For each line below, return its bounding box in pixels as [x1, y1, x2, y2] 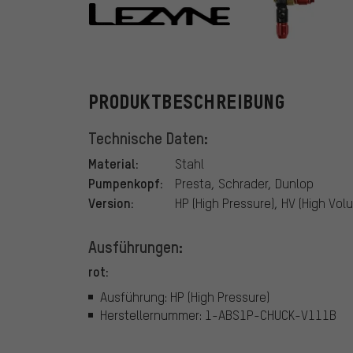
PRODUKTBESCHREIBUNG [88, 91, 285, 113]
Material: [88, 154, 139, 173]
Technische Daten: [88, 128, 208, 149]
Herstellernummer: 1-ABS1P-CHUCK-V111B [100, 306, 336, 323]
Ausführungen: [88, 236, 183, 258]
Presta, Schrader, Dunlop [175, 175, 314, 192]
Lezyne [229, 11, 284, 41]
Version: [88, 194, 134, 212]
